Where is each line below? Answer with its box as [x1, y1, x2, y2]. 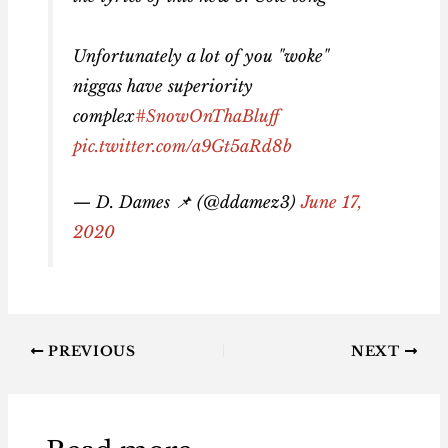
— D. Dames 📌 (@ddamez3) [72, 192, 301, 213]
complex [72, 105, 135, 126]
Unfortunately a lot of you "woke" [72, 45, 329, 66]
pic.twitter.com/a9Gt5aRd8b [72, 135, 292, 156]
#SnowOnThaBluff [134, 105, 279, 126]
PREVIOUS [43, 342, 136, 360]
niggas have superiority [72, 75, 253, 96]
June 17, [300, 192, 362, 213]
